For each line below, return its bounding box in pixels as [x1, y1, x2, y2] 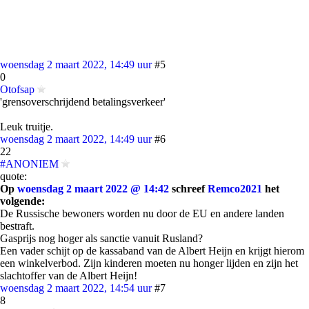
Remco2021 [208, 183, 262, 195]
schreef [169, 183, 208, 195]
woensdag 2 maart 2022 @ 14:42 [17, 183, 169, 195]
